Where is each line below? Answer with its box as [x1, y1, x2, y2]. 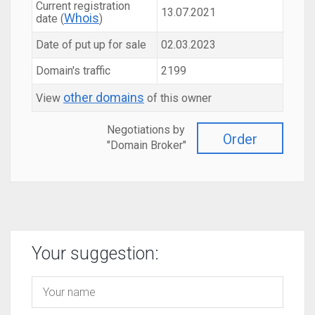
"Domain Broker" [107, 139, 186, 152]
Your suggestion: [32, 243, 159, 264]
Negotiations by [107, 123, 185, 136]
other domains [63, 90, 144, 105]
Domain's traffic [36, 64, 110, 77]
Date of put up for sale [36, 38, 146, 51]
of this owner [144, 91, 212, 105]
